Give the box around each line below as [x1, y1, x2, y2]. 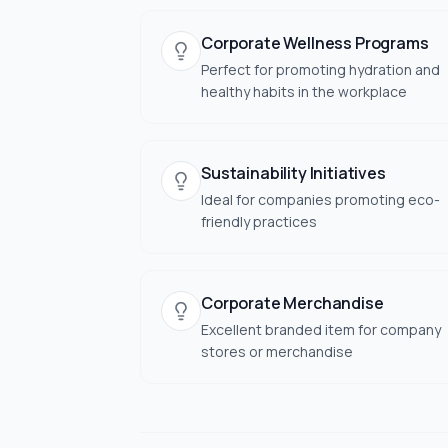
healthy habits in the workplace [201, 82, 407, 101]
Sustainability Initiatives [201, 162, 386, 184]
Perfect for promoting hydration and [201, 60, 440, 79]
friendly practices [201, 212, 317, 231]
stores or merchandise [201, 342, 353, 361]
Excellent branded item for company [201, 320, 441, 339]
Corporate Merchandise [201, 292, 384, 314]
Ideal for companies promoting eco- [201, 190, 440, 209]
